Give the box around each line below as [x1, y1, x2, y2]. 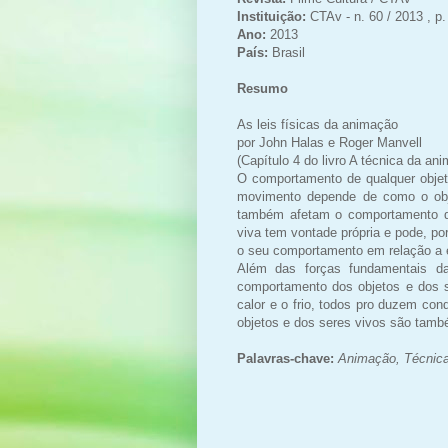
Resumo [237, 80, 288, 96]
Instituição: [237, 8, 310, 24]
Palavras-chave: [237, 350, 338, 366]
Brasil [272, 44, 305, 60]
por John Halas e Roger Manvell [237, 134, 422, 150]
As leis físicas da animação [237, 116, 398, 132]
